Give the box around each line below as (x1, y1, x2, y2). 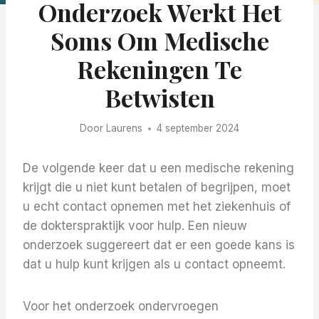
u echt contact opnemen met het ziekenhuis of (23, 199, 291, 214)
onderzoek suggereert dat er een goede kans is (23, 238, 295, 253)
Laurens (105, 122, 142, 135)
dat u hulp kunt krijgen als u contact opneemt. (23, 257, 286, 272)
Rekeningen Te (77, 52, 242, 85)
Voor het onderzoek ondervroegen (23, 299, 219, 314)
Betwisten (104, 80, 215, 114)
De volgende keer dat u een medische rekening (23, 161, 294, 176)
